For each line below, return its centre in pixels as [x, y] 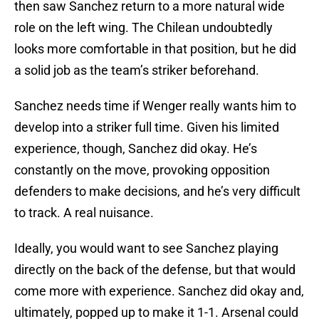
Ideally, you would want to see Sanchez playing [146, 249]
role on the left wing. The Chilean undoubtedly [143, 28]
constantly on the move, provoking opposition [142, 170]
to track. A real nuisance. [84, 213]
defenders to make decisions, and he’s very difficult [157, 192]
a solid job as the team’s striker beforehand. [137, 70]
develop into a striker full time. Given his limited [147, 127]
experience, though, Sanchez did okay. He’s [136, 149]
